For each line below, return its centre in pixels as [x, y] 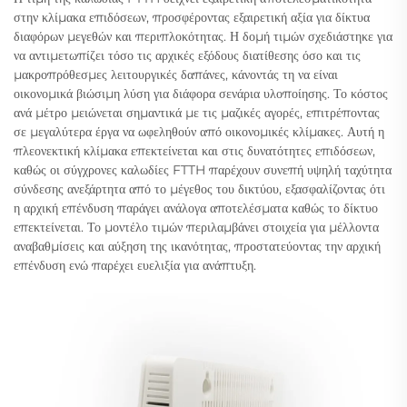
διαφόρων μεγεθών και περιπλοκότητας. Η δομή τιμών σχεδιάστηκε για [203, 36]
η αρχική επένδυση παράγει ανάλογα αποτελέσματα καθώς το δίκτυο [196, 208]
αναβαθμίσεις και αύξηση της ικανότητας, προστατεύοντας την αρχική [197, 246]
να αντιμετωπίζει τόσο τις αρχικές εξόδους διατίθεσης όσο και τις [187, 55]
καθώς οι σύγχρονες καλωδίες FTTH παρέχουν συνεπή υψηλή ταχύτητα [203, 169]
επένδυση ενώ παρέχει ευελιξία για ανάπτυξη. [135, 265]
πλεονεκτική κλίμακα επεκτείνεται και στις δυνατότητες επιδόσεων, [194, 150]
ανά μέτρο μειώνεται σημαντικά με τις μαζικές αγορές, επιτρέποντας [197, 112]
